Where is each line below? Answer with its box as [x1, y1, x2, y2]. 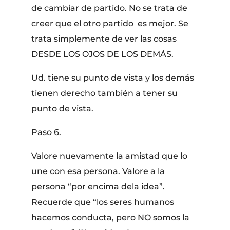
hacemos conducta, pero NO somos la [31, 212, 190, 222]
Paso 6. [31, 127, 62, 137]
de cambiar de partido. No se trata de [31, 3, 188, 13]
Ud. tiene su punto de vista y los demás [31, 72, 195, 83]
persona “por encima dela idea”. [31, 181, 165, 191]
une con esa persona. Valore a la [31, 166, 165, 176]
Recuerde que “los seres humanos [31, 197, 175, 207]
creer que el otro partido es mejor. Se [31, 18, 189, 28]
